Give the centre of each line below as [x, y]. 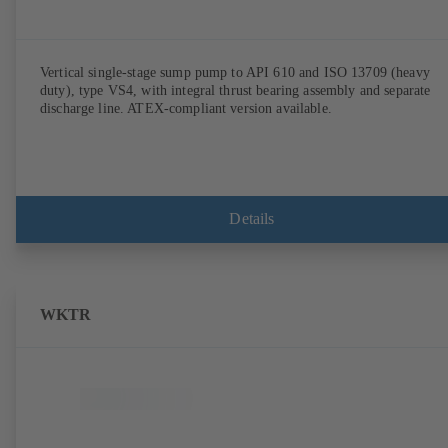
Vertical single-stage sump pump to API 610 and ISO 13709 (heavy [235, 72]
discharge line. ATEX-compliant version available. [186, 108]
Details [252, 219]
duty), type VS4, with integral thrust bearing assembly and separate [235, 90]
